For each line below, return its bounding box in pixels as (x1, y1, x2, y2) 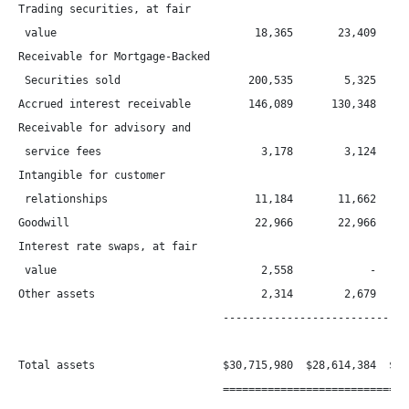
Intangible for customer (18, 169, 165, 182)
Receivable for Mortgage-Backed (18, 50, 210, 63)
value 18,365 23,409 (18, 26, 376, 39)
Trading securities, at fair (18, 3, 191, 16)
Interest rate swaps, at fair (18, 240, 197, 253)
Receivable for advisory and (18, 121, 191, 134)
